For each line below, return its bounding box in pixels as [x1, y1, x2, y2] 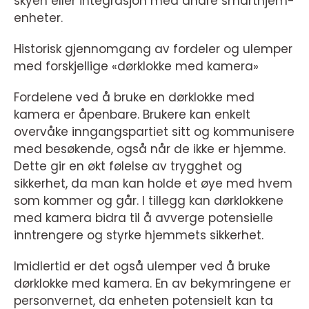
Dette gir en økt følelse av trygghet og [14, 158, 242, 175]
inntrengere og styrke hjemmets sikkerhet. [14, 227, 263, 243]
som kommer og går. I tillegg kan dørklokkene [14, 192, 283, 209]
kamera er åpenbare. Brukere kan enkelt [14, 106, 250, 123]
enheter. [14, 10, 63, 26]
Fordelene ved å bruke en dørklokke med [14, 89, 255, 106]
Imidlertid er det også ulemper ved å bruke [14, 258, 270, 275]
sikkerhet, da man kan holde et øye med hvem [14, 175, 292, 192]
